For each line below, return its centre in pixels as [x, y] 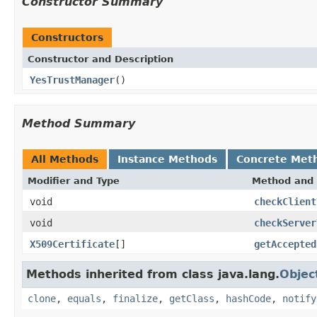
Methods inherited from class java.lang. [153, 274]
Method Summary [79, 123]
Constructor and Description [100, 59]
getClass [192, 298]
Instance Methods [167, 159]
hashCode [248, 298]
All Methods [65, 159]
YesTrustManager [72, 80]
